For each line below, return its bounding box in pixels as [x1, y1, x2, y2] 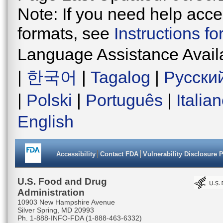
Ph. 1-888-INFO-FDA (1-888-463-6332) [17, 214, 142, 222]
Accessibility [56, 150, 96, 158]
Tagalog [91, 67, 150, 87]
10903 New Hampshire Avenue [17, 198, 115, 206]
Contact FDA [100, 150, 138, 158]
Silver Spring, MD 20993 [17, 206, 94, 214]
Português [86, 90, 163, 110]
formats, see [17, 23, 114, 43]
